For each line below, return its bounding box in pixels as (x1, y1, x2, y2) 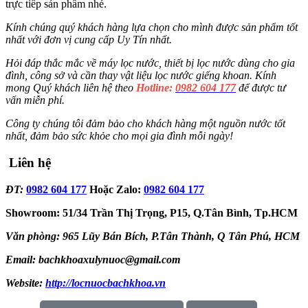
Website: (5, 276, 45, 289)
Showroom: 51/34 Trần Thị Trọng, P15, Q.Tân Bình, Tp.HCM (5, 206, 298, 219)
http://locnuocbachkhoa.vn (45, 276, 166, 289)
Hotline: (136, 82, 175, 94)
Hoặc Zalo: (87, 183, 144, 195)
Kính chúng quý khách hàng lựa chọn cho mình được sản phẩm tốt (5, 21, 298, 34)
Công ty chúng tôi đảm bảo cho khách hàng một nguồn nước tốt (5, 118, 285, 130)
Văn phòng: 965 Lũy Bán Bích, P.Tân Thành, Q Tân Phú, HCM (5, 230, 300, 242)
